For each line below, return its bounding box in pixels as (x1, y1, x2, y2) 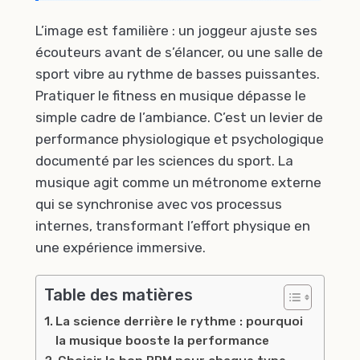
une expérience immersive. (35, 239, 206, 256)
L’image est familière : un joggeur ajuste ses (35, 22, 317, 39)
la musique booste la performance (55, 333, 270, 349)
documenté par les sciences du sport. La (35, 152, 293, 169)
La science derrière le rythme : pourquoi (55, 314, 304, 329)
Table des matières (44, 285, 193, 305)
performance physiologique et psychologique (35, 130, 324, 147)
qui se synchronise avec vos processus (35, 195, 282, 212)
